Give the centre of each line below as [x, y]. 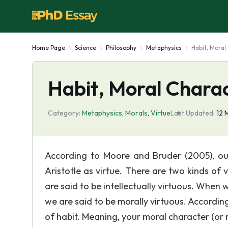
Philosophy [121, 48]
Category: [64, 113]
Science [85, 48]
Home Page [49, 48]
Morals [136, 113]
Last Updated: [193, 113]
